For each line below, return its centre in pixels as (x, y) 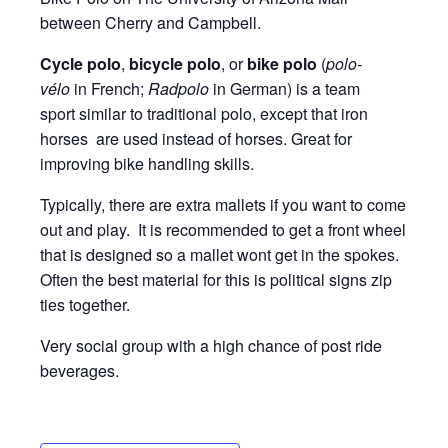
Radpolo (178, 88)
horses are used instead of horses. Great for (196, 138)
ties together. (85, 304)
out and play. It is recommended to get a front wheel (223, 229)
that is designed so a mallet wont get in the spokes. (221, 254)
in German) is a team (284, 88)
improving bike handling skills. (147, 163)
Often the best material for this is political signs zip (216, 279)
